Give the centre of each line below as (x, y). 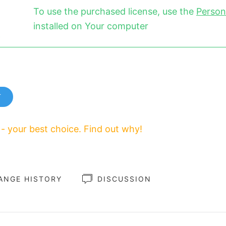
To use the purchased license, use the (115, 11)
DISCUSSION (124, 179)
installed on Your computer (91, 26)
